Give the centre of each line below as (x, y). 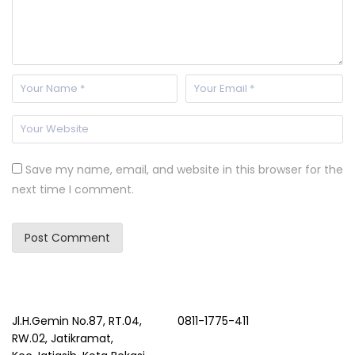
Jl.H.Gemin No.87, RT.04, (77, 321)
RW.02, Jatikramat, (63, 338)
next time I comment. (73, 189)
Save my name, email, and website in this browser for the (184, 169)
